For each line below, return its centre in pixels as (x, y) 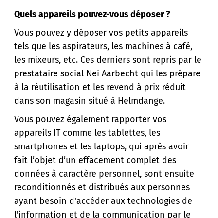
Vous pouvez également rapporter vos (90, 119)
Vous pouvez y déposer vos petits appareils (101, 33)
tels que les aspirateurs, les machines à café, (103, 46)
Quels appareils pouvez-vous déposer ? (92, 14)
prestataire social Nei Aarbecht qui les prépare (107, 73)
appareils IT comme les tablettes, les (87, 133)
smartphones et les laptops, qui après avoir (101, 146)
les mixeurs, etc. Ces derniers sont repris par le (108, 60)
